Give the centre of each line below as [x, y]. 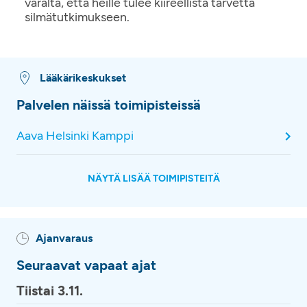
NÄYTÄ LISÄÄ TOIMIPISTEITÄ [153, 179]
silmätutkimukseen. [77, 17]
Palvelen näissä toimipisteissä [109, 105]
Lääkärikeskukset [83, 78]
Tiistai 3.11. [50, 291]
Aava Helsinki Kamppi [75, 136]
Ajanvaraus [64, 238]
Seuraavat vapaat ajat [86, 265]
